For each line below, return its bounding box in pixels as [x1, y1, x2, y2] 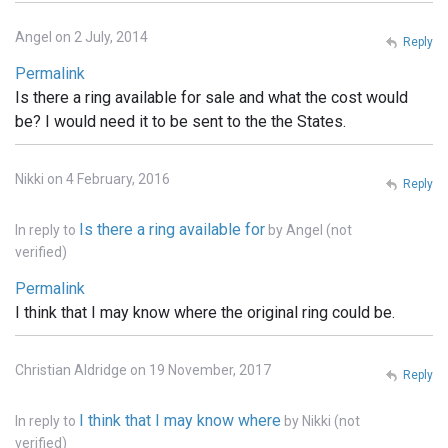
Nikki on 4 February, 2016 [15, 170, 170, 187]
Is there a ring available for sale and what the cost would [15, 87, 408, 107]
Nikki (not [302, 412, 360, 429]
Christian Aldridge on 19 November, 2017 [15, 361, 271, 378]
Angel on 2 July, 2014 [15, 28, 148, 45]
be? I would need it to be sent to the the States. [15, 111, 346, 131]
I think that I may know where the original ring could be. [15, 302, 395, 322]
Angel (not [286, 221, 352, 238]
